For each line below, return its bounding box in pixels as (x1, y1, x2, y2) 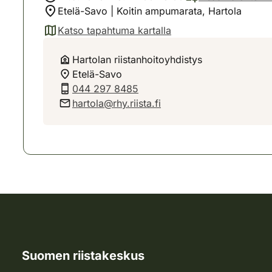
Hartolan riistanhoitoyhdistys (72, 53, 202, 66)
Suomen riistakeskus (22, 248, 144, 263)
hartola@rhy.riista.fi (72, 97, 161, 109)
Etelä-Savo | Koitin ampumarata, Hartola (58, 5, 242, 17)
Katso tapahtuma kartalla (58, 24, 171, 36)
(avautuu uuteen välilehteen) (42, 30, 171, 43)
